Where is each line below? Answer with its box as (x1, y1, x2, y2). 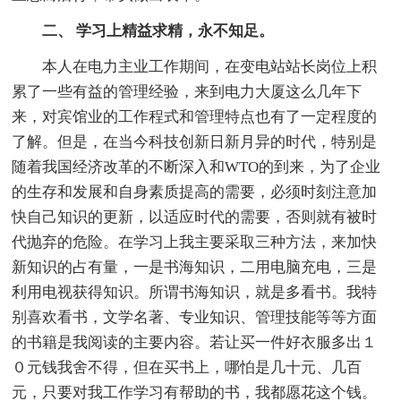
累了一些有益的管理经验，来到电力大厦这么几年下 (12, 83, 363, 101)
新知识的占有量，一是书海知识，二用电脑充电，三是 (12, 259, 378, 277)
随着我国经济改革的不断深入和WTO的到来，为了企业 (12, 158, 381, 176)
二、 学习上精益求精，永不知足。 (42, 22, 275, 40)
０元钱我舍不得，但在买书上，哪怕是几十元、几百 (12, 359, 363, 377)
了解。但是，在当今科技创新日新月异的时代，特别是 (12, 133, 378, 151)
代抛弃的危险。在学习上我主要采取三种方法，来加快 (12, 234, 378, 252)
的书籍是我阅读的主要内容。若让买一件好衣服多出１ (12, 334, 378, 352)
